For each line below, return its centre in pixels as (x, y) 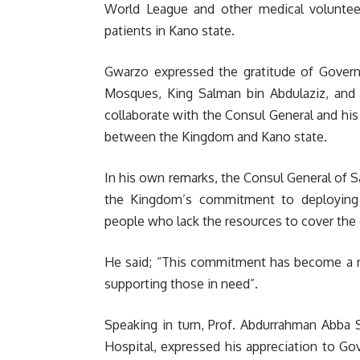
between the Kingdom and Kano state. (216, 136)
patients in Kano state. (170, 30)
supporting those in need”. (181, 283)
